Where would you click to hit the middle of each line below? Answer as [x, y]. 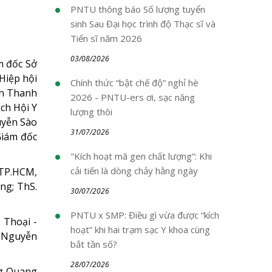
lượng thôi [91, 112]
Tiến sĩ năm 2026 [106, 38]
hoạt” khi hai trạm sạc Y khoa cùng [140, 229]
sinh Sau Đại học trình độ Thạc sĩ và [143, 24]
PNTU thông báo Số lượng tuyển [138, 9]
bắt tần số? [94, 244]
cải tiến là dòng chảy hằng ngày [134, 171]
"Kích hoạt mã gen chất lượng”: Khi [141, 156]
